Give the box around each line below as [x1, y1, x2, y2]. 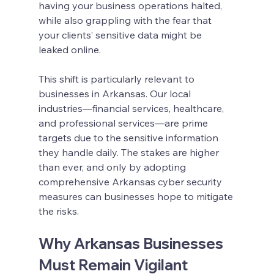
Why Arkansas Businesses [38, 234, 226, 253]
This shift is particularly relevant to [38, 72, 197, 85]
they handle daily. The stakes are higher [38, 146, 221, 158]
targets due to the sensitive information [38, 131, 221, 144]
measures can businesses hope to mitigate [38, 190, 235, 202]
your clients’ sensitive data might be [38, 28, 204, 41]
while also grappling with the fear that [38, 13, 214, 26]
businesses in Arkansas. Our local [38, 87, 193, 100]
